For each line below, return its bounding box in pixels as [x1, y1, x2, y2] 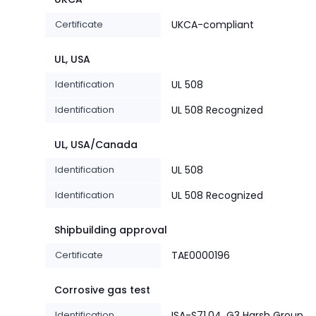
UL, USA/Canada [54, 138, 138, 152]
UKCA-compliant [171, 18, 254, 32]
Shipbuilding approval [54, 223, 167, 238]
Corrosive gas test [54, 283, 150, 298]
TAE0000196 [171, 248, 230, 263]
